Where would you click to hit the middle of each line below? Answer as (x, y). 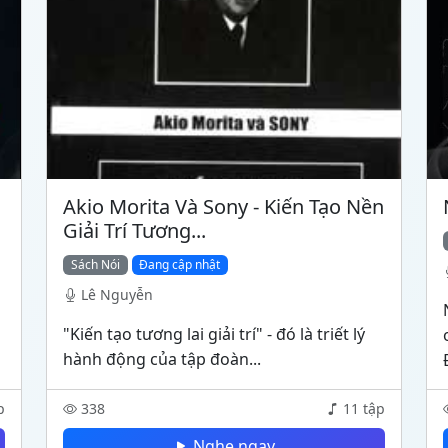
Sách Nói (95, 264)
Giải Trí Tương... (134, 230)
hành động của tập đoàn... (162, 359)
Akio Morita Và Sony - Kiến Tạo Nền (223, 206)
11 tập (364, 408)
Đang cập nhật (180, 264)
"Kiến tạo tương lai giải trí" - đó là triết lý (214, 334)
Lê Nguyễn (117, 294)
